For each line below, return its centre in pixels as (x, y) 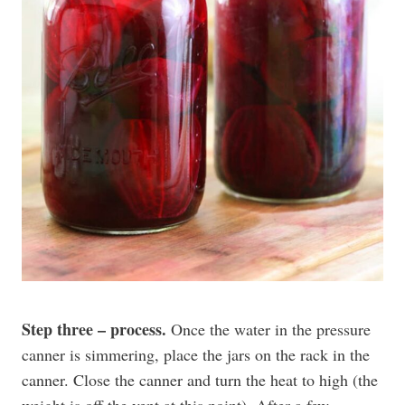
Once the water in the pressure (268, 329)
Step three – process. (94, 329)
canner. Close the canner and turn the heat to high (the (200, 380)
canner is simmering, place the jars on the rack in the (196, 354)
